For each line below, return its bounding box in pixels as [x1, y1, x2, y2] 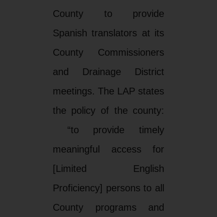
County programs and [52, 201, 165, 213]
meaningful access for [52, 143, 165, 155]
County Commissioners [52, 46, 165, 58]
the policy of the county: [52, 105, 165, 116]
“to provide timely [52, 124, 165, 135]
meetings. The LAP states [52, 85, 165, 96]
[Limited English [52, 163, 165, 174]
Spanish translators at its [52, 27, 165, 38]
